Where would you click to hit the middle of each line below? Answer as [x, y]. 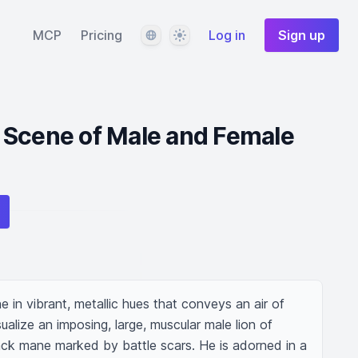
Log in [227, 35]
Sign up [302, 35]
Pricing [101, 35]
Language [169, 34]
